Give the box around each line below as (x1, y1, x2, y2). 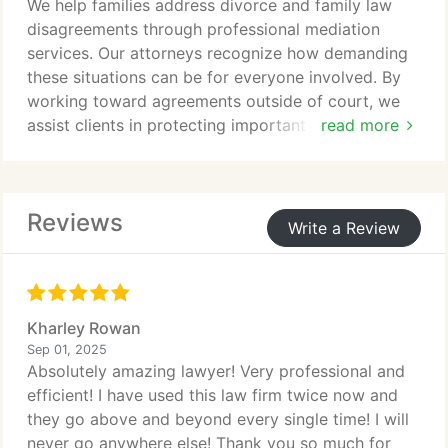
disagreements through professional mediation (27, 19, 380, 39)
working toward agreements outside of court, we (27, 91, 400, 111)
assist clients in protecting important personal (27, 115, 376, 135)
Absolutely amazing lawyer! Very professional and (27, 361, 405, 381)
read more (320, 115, 399, 135)
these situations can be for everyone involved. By (27, 67, 401, 87)
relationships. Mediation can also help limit (27, 139, 349, 159)
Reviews (27, 208, 123, 237)
